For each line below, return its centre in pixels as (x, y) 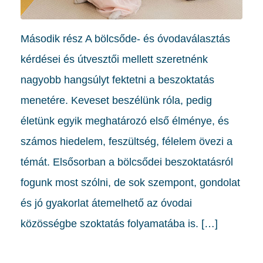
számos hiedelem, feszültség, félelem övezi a (127, 141)
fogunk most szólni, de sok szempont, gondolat (130, 182)
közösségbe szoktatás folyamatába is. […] (119, 223)
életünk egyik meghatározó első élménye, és (125, 121)
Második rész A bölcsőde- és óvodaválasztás (125, 38)
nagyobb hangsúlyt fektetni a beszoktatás (117, 80)
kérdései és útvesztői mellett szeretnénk (114, 59)
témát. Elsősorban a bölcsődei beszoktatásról (127, 162)
